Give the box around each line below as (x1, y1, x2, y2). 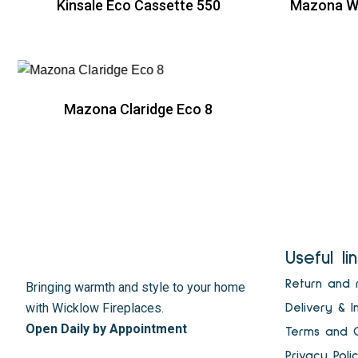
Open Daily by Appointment (26, 321, 187, 336)
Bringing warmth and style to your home (26, 280, 245, 295)
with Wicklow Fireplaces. (26, 300, 164, 316)
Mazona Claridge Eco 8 (64, 101, 213, 117)
